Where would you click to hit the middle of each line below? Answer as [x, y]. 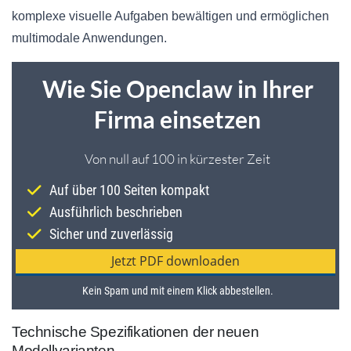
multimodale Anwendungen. [89, 38]
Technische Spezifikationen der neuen [136, 332]
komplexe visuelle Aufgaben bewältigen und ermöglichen [170, 16]
